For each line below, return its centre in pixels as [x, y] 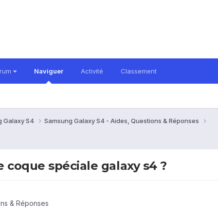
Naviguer [49, 71]
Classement [139, 71]
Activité [92, 71]
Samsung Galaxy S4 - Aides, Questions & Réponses [122, 120]
